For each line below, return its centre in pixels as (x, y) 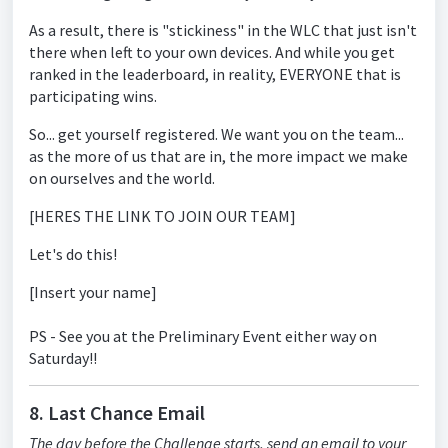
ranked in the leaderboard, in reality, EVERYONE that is (215, 74)
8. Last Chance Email (117, 412)
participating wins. (93, 96)
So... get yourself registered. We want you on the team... (216, 134)
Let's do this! (73, 254)
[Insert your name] (93, 292)
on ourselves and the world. (122, 178)
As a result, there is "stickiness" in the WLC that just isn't (223, 30)
